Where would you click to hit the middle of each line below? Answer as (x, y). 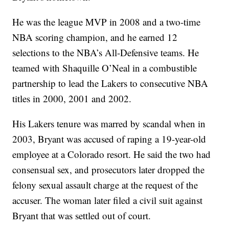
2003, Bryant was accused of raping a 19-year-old (109, 139)
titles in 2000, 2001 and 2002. (72, 99)
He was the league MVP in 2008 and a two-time (107, 22)
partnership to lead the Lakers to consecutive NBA (110, 83)
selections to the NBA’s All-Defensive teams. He (106, 53)
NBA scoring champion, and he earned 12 (95, 37)
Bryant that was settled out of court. (82, 216)
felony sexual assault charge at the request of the (105, 185)
